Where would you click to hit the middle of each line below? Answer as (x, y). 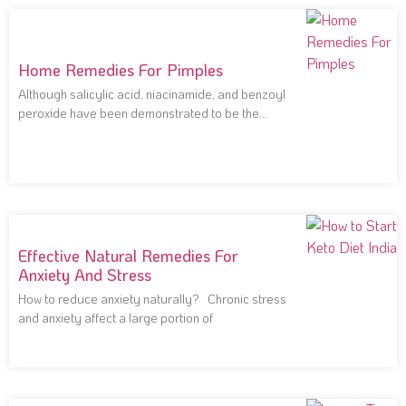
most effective (57, 132)
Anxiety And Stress (85, 274)
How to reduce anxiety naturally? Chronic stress (152, 298)
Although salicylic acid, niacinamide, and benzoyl (152, 94)
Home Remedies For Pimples (121, 70)
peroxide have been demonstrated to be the (139, 113)
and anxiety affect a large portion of (116, 317)
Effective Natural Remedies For (128, 255)
